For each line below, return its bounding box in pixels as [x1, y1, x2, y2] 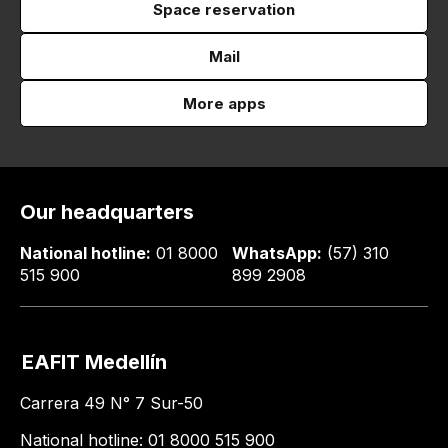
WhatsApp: [232, 242, 323, 263]
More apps [182, 93, 266, 113]
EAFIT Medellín [22, 349, 167, 374]
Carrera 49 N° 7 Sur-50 [20, 392, 203, 413]
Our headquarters [20, 199, 194, 224]
